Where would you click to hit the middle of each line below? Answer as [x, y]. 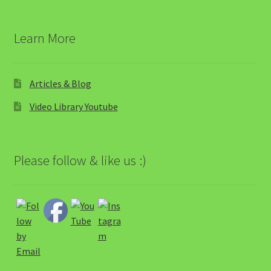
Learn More [44, 38]
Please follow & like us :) [80, 160]
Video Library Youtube [73, 107]
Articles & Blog [60, 84]
